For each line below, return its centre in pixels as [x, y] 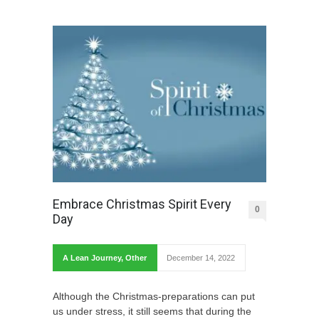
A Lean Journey [92, 258]
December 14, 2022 [201, 258]
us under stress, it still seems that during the [152, 312]
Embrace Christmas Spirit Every [142, 204]
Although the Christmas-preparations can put [154, 297]
